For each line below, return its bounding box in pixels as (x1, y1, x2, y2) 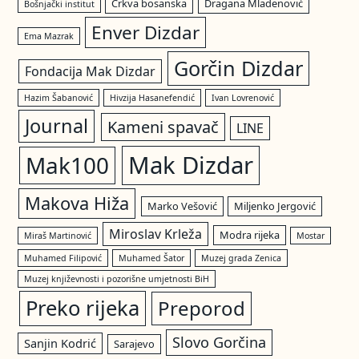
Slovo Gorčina (172, 332, 267, 352)
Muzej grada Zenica (201, 252, 282, 264)
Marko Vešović (147, 198, 217, 213)
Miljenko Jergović (234, 198, 317, 213)
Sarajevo (114, 336, 155, 351)
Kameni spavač (107, 115, 219, 138)
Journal (25, 112, 89, 139)
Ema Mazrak (24, 30, 75, 42)
